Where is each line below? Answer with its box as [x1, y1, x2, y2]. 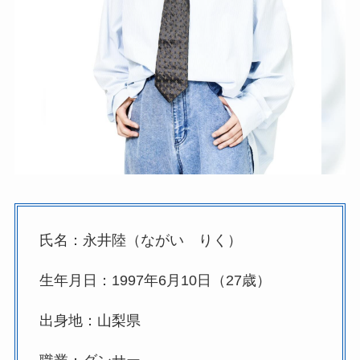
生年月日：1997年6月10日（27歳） [39, 272, 271, 289]
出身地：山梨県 [39, 313, 141, 329]
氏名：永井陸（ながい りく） [39, 232, 242, 249]
